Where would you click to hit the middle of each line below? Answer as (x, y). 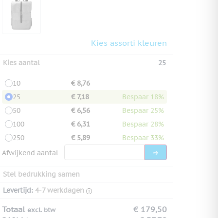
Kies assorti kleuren (129, 43)
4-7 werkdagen (60, 190)
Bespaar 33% (143, 137)
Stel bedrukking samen (41, 174)
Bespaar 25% (143, 110)
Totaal (15, 209)
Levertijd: (18, 190)
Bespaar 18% (143, 97)
